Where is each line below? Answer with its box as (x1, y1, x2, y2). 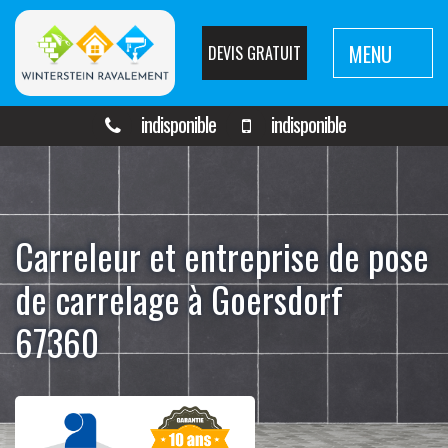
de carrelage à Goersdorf (15, 272, 343, 326)
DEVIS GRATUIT (207, 41, 301, 66)
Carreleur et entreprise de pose (15, 229, 429, 283)
